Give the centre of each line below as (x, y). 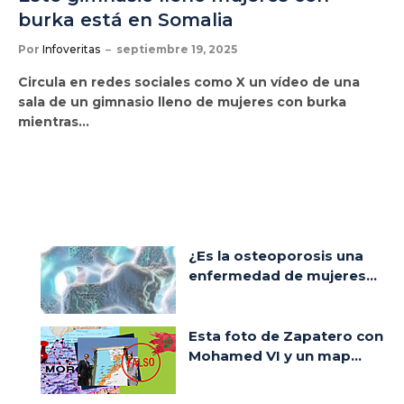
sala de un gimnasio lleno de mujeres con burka (182, 101)
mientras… (54, 121)
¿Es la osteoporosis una (276, 255)
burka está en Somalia (126, 19)
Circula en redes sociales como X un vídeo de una (189, 82)
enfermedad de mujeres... (283, 275)
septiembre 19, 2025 (177, 49)
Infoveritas (71, 49)
